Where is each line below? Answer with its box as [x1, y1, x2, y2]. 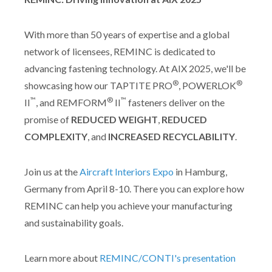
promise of [24, 113, 71, 125]
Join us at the [24, 165, 80, 177]
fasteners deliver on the [126, 96, 225, 108]
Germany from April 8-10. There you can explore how [24, 182, 244, 194]
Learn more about [24, 251, 100, 263]
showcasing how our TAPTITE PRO [24, 79, 172, 91]
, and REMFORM [36, 96, 107, 108]
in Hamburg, [174, 165, 227, 177]
